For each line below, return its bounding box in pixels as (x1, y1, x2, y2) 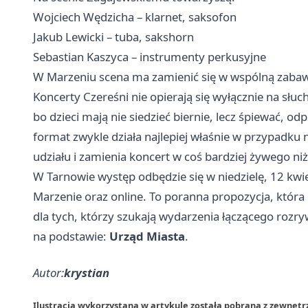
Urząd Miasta (109, 228, 185, 244)
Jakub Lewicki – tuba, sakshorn (33, 28, 194, 45)
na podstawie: (33, 228, 109, 244)
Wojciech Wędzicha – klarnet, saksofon (33, 8, 236, 25)
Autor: (33, 264, 64, 280)
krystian (64, 264, 109, 280)
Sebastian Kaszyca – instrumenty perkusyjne (33, 48, 266, 65)
